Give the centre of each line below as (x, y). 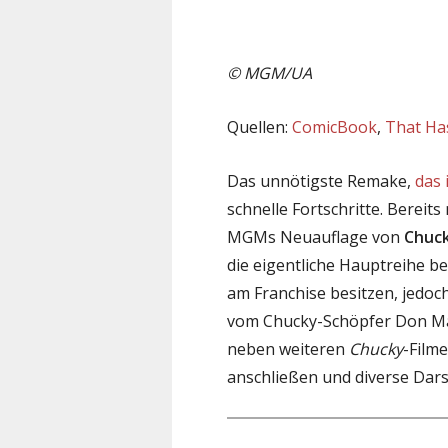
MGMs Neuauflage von (315, 236)
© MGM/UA (269, 72)
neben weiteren (288, 348)
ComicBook (334, 126)
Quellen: (259, 126)
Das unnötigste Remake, (321, 180)
